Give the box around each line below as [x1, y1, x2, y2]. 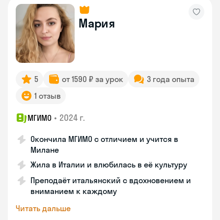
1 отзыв [34, 91, 61, 101]
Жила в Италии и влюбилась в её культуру [30, 160, 187, 169]
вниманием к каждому [30, 186, 117, 196]
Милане [30, 145, 59, 155]
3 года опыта [147, 74, 194, 84]
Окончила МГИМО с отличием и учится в [30, 134, 178, 144]
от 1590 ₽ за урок [62, 74, 123, 84]
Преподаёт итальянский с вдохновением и [30, 175, 191, 185]
